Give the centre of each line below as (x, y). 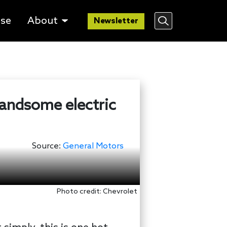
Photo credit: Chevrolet (97, 192)
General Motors (93, 146)
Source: (46, 146)
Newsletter (116, 21)
